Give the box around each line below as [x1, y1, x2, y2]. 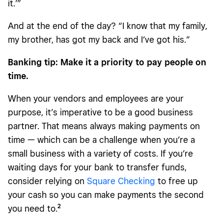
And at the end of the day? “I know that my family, [8, 20, 207, 31]
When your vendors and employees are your [8, 93, 184, 104]
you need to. [8, 203, 57, 214]
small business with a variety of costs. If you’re [8, 148, 193, 159]
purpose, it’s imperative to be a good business [8, 107, 193, 117]
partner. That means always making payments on [8, 120, 200, 131]
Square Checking [87, 175, 155, 186]
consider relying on [8, 175, 87, 186]
